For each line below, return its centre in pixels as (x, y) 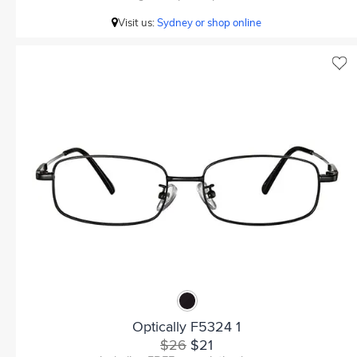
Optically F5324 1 (186, 327)
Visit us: (137, 22)
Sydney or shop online (209, 22)
